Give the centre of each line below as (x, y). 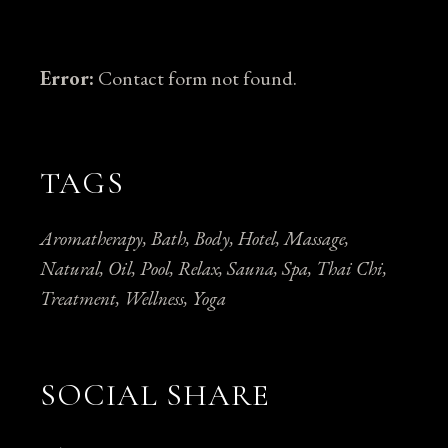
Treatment (78, 299)
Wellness (154, 299)
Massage (315, 239)
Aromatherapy (92, 239)
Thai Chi (350, 269)
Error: (67, 78)
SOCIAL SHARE (155, 395)
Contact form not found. (196, 78)
